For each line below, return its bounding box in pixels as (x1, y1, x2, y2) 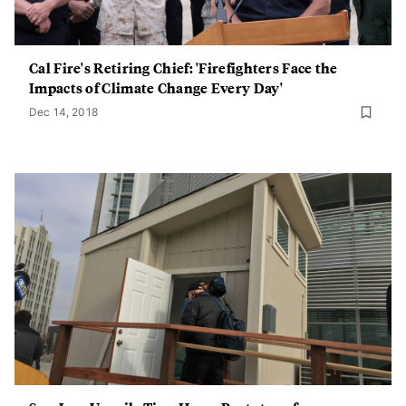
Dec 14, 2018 (29, 105, 98, 119)
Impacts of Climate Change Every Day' (29, 77, 283, 98)
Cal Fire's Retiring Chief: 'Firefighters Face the (29, 57, 338, 78)
